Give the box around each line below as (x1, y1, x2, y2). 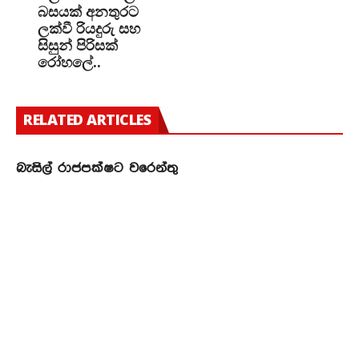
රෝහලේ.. (38, 52, 101, 72)
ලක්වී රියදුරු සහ (38, 18, 140, 38)
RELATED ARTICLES (23, 110, 151, 130)
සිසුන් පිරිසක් (38, 35, 118, 55)
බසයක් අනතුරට (38, 2, 139, 22)
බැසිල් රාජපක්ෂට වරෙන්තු (16, 161, 178, 176)
